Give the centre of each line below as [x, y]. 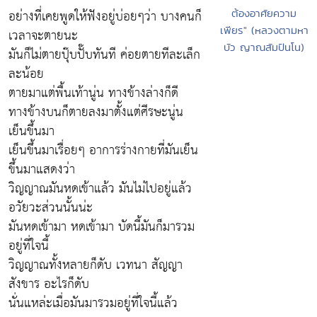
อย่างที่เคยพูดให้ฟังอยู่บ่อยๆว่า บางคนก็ [105, 17]
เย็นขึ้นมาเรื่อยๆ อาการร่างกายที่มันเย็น [103, 150]
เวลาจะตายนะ [43, 36]
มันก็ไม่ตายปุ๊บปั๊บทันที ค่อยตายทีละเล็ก [104, 55]
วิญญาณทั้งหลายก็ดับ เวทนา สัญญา [96, 265]
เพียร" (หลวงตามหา [264, 30]
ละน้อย [26, 74]
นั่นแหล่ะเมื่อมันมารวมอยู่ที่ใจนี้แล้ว [93, 303]
